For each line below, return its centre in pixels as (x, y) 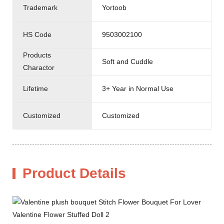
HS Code (37, 34)
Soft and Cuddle (128, 61)
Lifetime (35, 88)
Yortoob (114, 7)
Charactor (39, 68)
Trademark (40, 7)
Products (37, 55)
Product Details (74, 173)
